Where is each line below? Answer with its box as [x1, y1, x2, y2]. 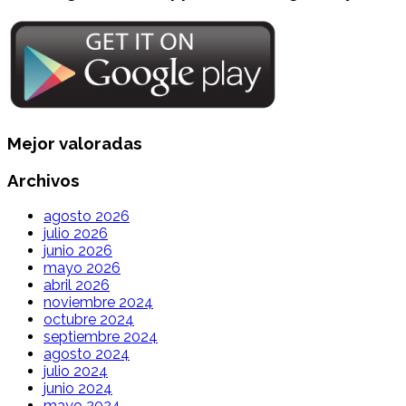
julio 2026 [43, 224, 108, 242]
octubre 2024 [43, 310, 134, 328]
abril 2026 [43, 275, 110, 294]
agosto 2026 [43, 207, 130, 225]
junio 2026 [43, 241, 112, 259]
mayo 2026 [43, 258, 121, 276]
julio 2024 [43, 362, 108, 380]
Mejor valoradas [7, 133, 142, 154]
